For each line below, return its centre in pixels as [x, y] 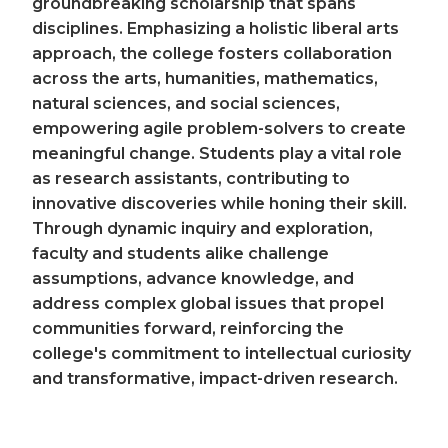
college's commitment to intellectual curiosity [221, 353]
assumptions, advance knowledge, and [193, 278]
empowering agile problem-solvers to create [219, 128]
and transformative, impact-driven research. [215, 378]
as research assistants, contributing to [191, 178]
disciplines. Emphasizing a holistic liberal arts [215, 28]
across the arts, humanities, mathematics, [205, 78]
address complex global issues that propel [208, 303]
